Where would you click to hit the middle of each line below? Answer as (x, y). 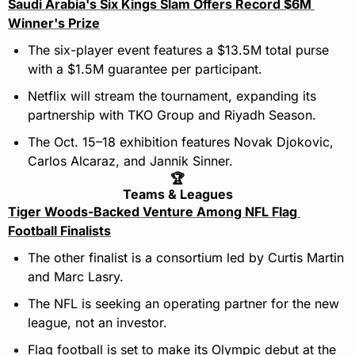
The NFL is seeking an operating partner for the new (183, 304)
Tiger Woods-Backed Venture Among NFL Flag (153, 212)
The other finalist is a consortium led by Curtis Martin (186, 258)
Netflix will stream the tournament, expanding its (172, 96)
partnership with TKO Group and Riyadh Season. (172, 115)
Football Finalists (59, 231)
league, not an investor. (97, 323)
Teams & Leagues (177, 195)
